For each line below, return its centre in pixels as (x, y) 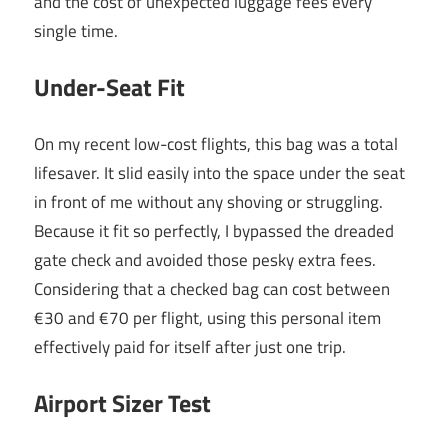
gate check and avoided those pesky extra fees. (205, 259)
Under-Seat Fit (109, 87)
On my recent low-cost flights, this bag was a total (216, 143)
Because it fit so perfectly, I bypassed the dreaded (214, 230)
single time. (76, 30)
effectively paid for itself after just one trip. (190, 346)
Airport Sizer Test (122, 403)
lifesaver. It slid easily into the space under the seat (219, 172)
